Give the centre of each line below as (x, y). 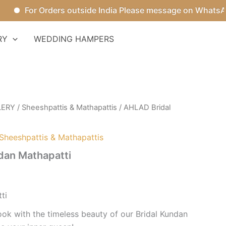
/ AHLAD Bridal (144, 107)
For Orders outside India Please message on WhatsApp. (112, 10)
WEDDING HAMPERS (74, 39)
